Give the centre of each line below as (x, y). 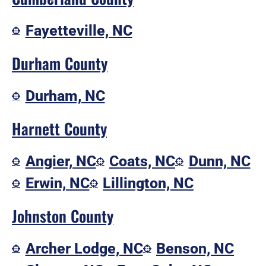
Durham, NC (65, 96)
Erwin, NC (57, 183)
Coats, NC (142, 161)
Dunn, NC (219, 161)
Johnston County (63, 216)
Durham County (60, 64)
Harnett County (59, 129)
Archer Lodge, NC (84, 249)
